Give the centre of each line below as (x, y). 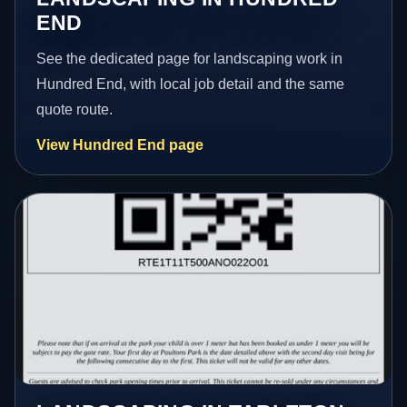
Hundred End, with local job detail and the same (191, 84)
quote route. (75, 109)
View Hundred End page (120, 144)
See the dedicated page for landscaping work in (190, 58)
